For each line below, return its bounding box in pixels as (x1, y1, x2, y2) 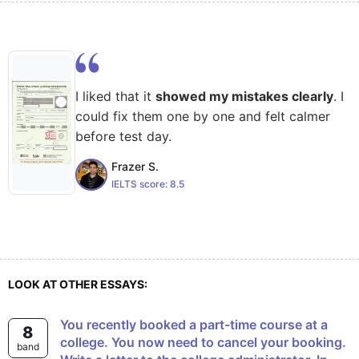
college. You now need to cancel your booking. (60, 334, 346, 350)
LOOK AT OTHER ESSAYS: (8, 277, 147, 291)
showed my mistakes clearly (155, 88, 333, 104)
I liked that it (75, 88, 155, 104)
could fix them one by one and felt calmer (75, 108, 330, 124)
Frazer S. (111, 159, 159, 173)
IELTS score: (111, 177, 170, 190)
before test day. (75, 128, 171, 144)
